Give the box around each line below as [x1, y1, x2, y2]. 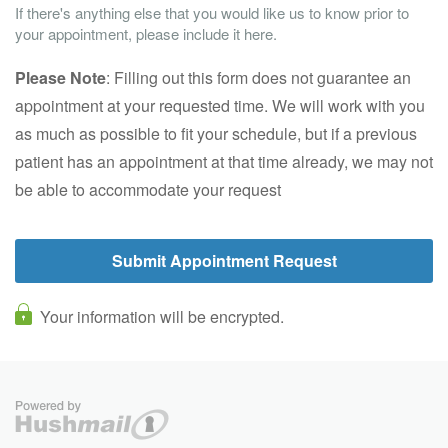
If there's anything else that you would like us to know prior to [15, 2, 409, 23]
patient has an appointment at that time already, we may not [15, 150, 433, 173]
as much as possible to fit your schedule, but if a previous [15, 122, 417, 145]
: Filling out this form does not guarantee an [106, 66, 411, 89]
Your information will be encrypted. [40, 305, 284, 328]
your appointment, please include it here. [15, 23, 277, 44]
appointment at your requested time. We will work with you [15, 94, 425, 117]
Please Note [15, 66, 106, 89]
